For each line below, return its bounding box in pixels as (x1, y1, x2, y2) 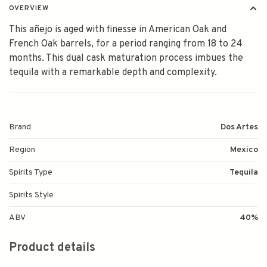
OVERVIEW (9, 4, 49, 14)
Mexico (230, 145, 258, 156)
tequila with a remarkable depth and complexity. (9, 67, 217, 79)
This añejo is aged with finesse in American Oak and (9, 24, 226, 36)
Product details (9, 240, 95, 256)
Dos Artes (221, 122, 258, 133)
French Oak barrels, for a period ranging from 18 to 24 (9, 38, 243, 51)
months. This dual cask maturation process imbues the (9, 52, 243, 65)
